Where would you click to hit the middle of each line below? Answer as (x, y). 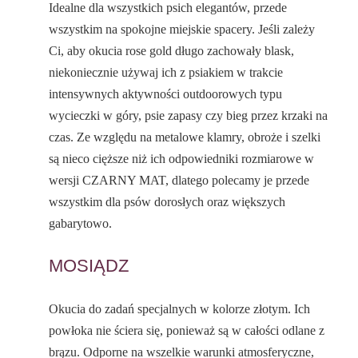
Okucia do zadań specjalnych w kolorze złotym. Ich (180, 309)
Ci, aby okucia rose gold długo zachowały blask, (172, 51)
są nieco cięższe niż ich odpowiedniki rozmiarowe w (182, 159)
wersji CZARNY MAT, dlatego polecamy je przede (179, 181)
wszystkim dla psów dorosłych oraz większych (167, 202)
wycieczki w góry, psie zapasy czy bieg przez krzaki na (189, 116)
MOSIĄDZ (89, 266)
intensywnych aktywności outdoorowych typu (166, 94)
